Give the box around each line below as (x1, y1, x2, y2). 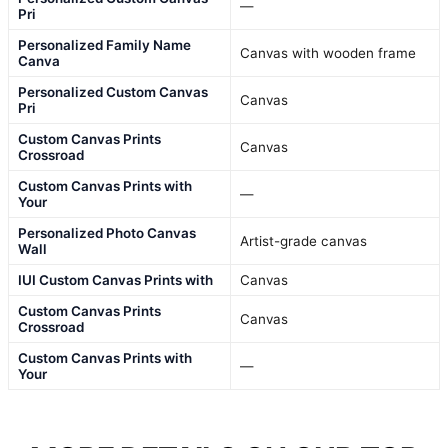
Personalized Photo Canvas (18, 224, 196, 241)
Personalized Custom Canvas (18, 83, 208, 100)
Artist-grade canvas (240, 232, 367, 249)
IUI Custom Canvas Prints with (18, 271, 213, 288)
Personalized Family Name (18, 36, 191, 53)
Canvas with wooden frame (240, 44, 416, 61)
